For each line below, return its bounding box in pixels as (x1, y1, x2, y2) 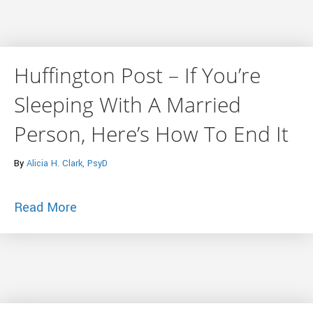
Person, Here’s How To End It (14, 119, 289, 148)
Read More (14, 198, 77, 217)
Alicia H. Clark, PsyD (27, 156, 108, 170)
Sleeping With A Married (14, 89, 241, 119)
